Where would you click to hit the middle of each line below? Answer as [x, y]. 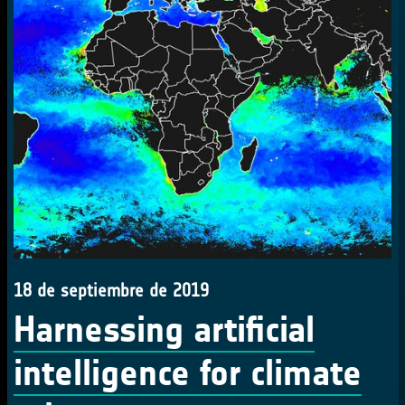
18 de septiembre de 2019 [111, 290]
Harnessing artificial [164, 330]
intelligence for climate [188, 373]
